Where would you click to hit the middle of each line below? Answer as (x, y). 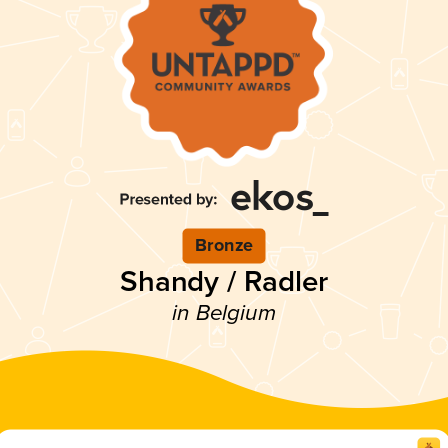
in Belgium (224, 314)
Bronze (224, 246)
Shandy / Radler (224, 282)
